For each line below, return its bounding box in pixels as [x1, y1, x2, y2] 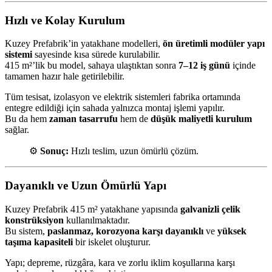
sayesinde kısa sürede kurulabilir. [32, 49, 160, 60]
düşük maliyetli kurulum [151, 114, 252, 124]
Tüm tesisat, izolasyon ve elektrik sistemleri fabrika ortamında [5, 92, 240, 103]
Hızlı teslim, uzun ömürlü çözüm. [69, 146, 199, 157]
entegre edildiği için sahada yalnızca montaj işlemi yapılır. [5, 103, 225, 114]
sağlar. [5, 124, 29, 135]
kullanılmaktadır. [64, 214, 130, 225]
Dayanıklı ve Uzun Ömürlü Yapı [5, 179, 166, 192]
